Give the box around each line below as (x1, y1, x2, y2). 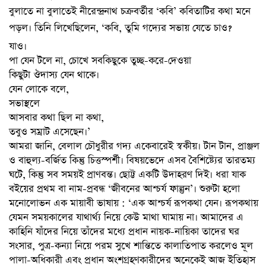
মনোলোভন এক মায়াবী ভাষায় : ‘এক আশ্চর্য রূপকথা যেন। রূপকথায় (9, 196, 258, 210)
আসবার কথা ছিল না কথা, (9, 110, 104, 125)
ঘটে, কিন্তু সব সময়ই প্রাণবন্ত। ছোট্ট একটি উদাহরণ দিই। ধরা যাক (9, 167, 246, 182)
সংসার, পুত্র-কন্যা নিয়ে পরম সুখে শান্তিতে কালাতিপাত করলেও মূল (9, 239, 253, 253)
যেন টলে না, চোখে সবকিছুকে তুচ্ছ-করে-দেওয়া (21, 53, 191, 68)
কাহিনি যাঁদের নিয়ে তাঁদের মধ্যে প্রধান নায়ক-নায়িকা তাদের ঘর (9, 224, 239, 239)
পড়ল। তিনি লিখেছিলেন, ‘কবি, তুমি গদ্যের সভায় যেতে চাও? (9, 21, 232, 35)
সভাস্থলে (9, 96, 40, 110)
